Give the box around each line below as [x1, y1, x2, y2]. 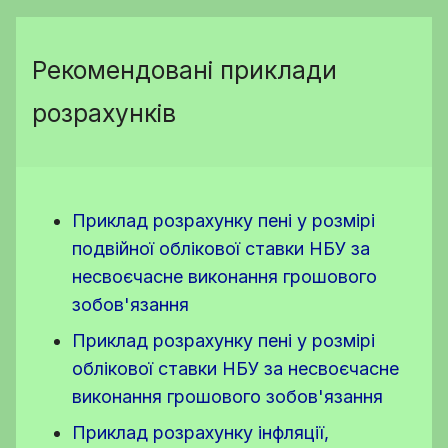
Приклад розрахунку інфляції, [72, 422, 329, 443]
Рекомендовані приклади [32, 55, 337, 85]
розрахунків [32, 98, 176, 128]
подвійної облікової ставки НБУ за [72, 238, 370, 259]
